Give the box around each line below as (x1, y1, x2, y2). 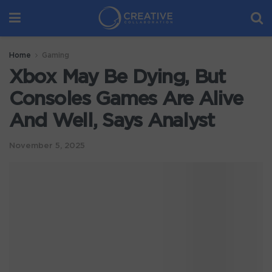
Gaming (42, 52, 69, 59)
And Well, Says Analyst (9, 111, 214, 131)
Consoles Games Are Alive (9, 89, 243, 109)
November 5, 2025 (9, 141, 85, 150)
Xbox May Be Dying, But (9, 67, 225, 87)
